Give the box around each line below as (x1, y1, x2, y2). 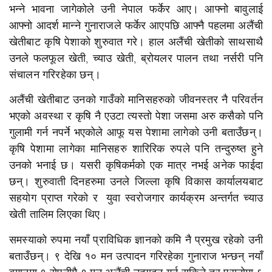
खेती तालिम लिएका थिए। (9, 208, 107, 222)
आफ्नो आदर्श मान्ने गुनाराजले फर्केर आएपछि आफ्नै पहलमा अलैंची (9, 19, 263, 33)
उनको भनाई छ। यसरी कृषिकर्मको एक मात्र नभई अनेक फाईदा (9, 159, 263, 172)
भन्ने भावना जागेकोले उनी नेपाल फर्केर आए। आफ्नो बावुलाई (9, 3, 263, 16)
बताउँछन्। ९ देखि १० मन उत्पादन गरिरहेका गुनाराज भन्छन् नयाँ (9, 250, 263, 263)
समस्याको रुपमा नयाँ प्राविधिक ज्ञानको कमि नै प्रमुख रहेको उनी (9, 233, 263, 246)
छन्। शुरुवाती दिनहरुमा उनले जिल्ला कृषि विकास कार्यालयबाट (9, 175, 263, 189)
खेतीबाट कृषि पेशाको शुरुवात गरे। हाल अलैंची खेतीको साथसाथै (9, 36, 263, 49)
